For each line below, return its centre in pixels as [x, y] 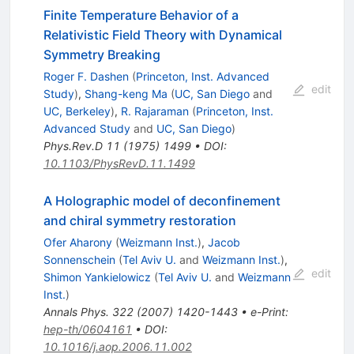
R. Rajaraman [154, 111]
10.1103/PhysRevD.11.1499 [119, 164]
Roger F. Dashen [86, 77]
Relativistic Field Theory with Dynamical [162, 35]
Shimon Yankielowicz [97, 277]
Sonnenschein [79, 260]
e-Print [267, 312]
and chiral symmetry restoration [139, 221]
